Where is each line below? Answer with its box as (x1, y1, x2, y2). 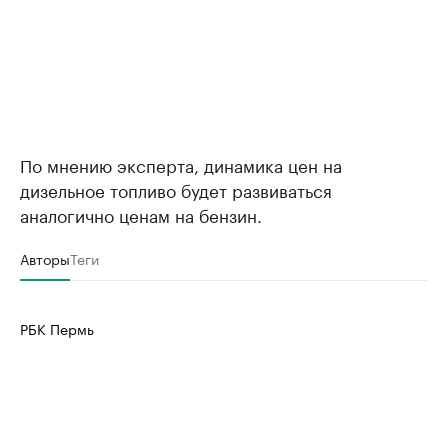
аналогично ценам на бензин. (20, 200, 262, 227)
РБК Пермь (20, 316, 94, 339)
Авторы (20, 246, 70, 269)
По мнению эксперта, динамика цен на (20, 150, 342, 177)
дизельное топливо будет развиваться (20, 175, 332, 202)
